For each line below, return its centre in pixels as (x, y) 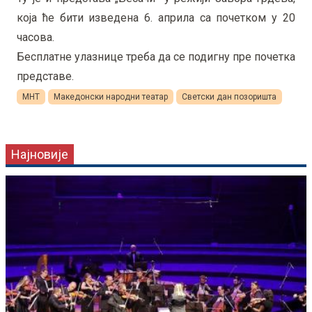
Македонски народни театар (111, 97)
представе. (45, 77)
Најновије (40, 155)
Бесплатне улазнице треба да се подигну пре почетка (156, 57)
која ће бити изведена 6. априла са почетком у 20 (156, 18)
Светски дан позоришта (229, 97)
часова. (37, 38)
